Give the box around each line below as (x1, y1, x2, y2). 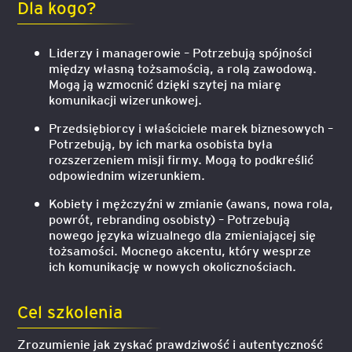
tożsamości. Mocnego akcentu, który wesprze (49, 242, 312, 258)
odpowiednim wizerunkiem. (49, 167, 206, 183)
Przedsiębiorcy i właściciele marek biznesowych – (49, 119, 334, 136)
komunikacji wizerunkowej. (49, 91, 203, 108)
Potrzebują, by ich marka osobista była (49, 135, 273, 152)
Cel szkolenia (17, 299, 123, 322)
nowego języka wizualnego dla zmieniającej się (49, 226, 317, 243)
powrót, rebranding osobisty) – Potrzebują (49, 211, 291, 227)
